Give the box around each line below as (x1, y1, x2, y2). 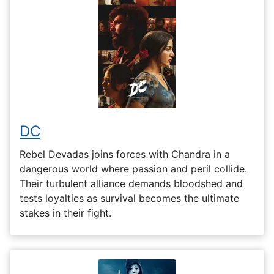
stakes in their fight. (20, 206, 111, 219)
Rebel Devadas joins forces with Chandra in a (20, 147, 230, 160)
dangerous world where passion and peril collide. (20, 162, 247, 175)
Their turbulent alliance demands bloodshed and (20, 177, 243, 190)
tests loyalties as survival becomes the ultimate (20, 191, 239, 204)
